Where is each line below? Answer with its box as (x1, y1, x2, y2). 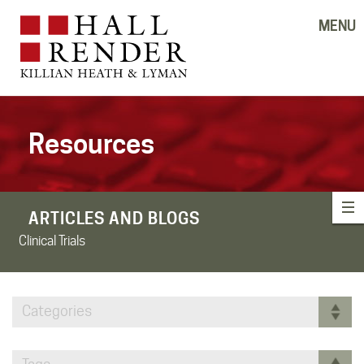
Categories (22, 301, 92, 319)
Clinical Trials (19, 232, 85, 249)
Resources (28, 127, 154, 160)
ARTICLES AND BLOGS (28, 208, 201, 228)
